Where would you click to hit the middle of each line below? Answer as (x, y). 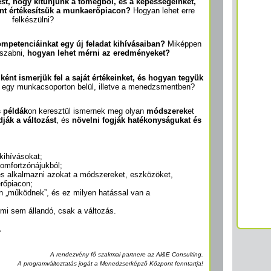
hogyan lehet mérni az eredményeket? (99, 53)
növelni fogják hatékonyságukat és (137, 120)
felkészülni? (33, 20)
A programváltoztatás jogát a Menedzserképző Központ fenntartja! (110, 263)
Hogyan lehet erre (162, 11)
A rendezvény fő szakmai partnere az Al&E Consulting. (127, 254)
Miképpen (183, 44)
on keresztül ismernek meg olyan (87, 111)
